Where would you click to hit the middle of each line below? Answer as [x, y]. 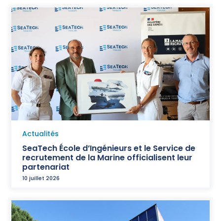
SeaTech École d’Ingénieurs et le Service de [109, 148]
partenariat [46, 167]
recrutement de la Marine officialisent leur [107, 157]
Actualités [40, 133]
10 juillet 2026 [41, 178]
